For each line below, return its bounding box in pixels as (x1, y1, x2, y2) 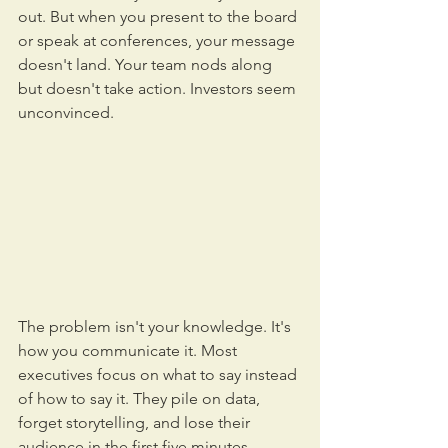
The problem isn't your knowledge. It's (18, 316, 295, 336)
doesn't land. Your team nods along (18, 55, 276, 74)
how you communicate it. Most (18, 340, 241, 360)
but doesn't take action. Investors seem (18, 79, 300, 98)
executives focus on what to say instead (18, 364, 301, 384)
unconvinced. (18, 103, 114, 122)
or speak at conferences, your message (18, 31, 299, 50)
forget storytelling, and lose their (18, 412, 254, 432)
